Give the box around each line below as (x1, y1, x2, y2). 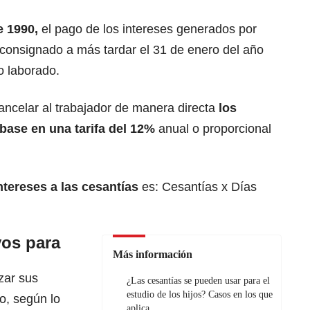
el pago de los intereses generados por (38, 22, 257, 37)
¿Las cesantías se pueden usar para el (127, 275, 270, 286)
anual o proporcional (155, 122, 271, 136)
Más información (113, 248, 192, 261)
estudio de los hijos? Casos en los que (127, 289, 273, 300)
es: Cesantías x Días (142, 180, 257, 194)
